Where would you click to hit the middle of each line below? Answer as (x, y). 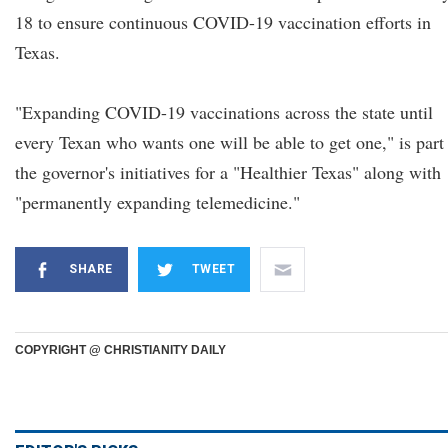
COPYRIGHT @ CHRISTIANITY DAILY (120, 350)
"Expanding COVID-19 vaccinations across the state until (224, 112)
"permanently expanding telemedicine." (157, 202)
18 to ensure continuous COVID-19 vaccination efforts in (223, 22)
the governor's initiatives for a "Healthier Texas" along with (228, 172)
